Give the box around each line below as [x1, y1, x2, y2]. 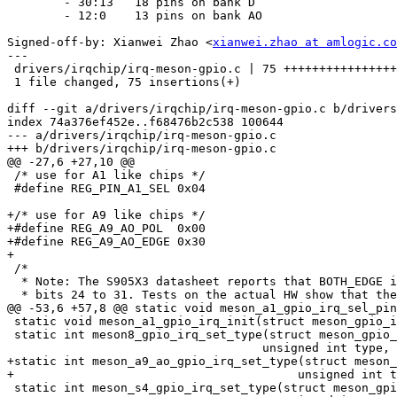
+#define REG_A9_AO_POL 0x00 [7, 222, 163, 236]
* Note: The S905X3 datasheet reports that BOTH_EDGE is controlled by [7, 275, 21, 289]
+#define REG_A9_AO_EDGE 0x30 [7, 235, 170, 249]
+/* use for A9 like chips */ [7, 208, 206, 222]
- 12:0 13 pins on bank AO [7, 9, 64, 23]
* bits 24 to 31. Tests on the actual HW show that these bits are [7, 288, 21, 302]
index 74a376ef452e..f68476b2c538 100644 [7, 115, 284, 129]
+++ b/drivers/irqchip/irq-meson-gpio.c [7, 142, 276, 156]
